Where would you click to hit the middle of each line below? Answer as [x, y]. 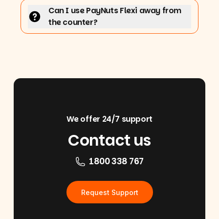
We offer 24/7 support [109, 119]
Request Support [109, 192]
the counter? [73, 22]
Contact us [109, 140]
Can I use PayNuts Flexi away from [115, 10]
